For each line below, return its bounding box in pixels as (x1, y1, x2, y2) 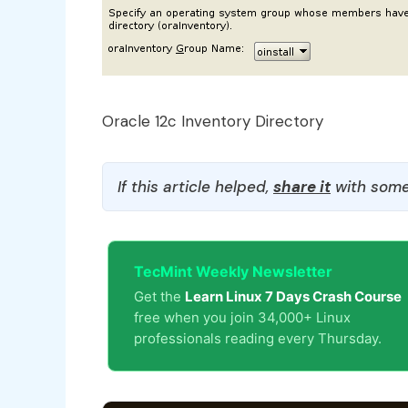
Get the (134, 287, 185, 305)
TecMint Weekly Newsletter (134, 261, 332, 280)
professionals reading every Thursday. (134, 329, 382, 347)
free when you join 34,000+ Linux (134, 308, 351, 326)
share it (273, 176, 331, 197)
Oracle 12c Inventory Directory (102, 110, 323, 131)
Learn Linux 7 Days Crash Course (185, 287, 402, 305)
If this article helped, (117, 176, 273, 197)
